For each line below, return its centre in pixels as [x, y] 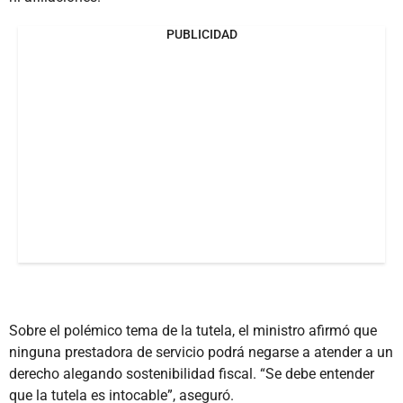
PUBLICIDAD [201, 34]
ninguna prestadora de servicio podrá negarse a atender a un [201, 352]
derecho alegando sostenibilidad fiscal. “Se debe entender [192, 373]
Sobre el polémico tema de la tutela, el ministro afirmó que [193, 330]
